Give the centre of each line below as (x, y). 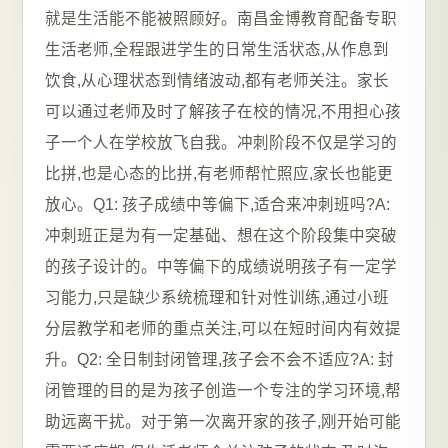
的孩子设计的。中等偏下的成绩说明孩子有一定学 (221, 266)
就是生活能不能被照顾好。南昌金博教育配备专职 (221, 18)
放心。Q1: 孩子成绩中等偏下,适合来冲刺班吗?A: (217, 204)
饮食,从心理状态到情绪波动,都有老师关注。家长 (217, 80)
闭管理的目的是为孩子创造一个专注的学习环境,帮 (223, 390)
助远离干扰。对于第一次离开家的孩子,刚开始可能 (223, 421)
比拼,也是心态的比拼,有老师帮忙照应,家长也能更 (219, 173)
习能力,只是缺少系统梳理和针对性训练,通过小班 (217, 297)
